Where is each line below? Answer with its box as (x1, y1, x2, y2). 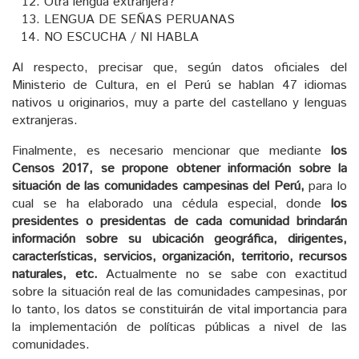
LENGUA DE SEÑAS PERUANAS (44, 10, 235, 29)
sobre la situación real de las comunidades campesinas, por (12, 282, 347, 301)
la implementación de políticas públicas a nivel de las (12, 317, 347, 337)
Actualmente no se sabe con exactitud (97, 264, 348, 284)
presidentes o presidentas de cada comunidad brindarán (12, 212, 347, 231)
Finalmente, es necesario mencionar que (12, 141, 260, 160)
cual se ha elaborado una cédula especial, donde (12, 194, 331, 213)
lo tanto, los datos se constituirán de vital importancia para (12, 300, 347, 319)
